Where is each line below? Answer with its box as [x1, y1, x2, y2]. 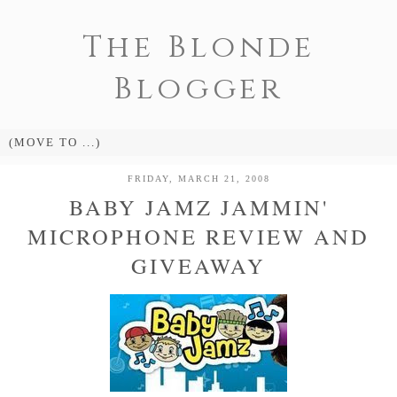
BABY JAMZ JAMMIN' [68, 192, 329, 222]
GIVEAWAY [131, 251, 266, 280]
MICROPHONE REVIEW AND [27, 222, 370, 251]
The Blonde [82, 27, 315, 68]
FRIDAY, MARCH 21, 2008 [127, 174, 270, 183]
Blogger [113, 68, 284, 110]
